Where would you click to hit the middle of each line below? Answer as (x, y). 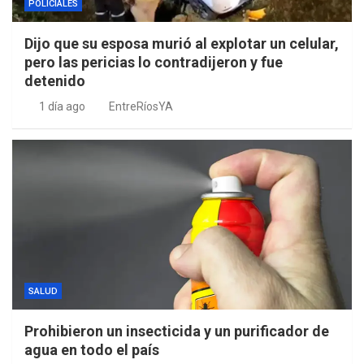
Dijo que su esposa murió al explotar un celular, (182, 44)
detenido (55, 81)
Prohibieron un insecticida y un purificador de (177, 331)
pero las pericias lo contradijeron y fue (154, 63)
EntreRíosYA (141, 107)
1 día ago (62, 107)
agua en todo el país (92, 350)
